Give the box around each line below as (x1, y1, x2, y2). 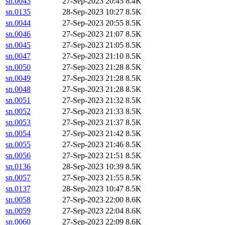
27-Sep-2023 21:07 (62, 30, 124, 39)
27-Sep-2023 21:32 (62, 96, 124, 105)
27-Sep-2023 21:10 (62, 52, 124, 61)
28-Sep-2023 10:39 (62, 162, 124, 171)
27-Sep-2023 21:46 (62, 140, 124, 149)
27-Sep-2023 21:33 (62, 107, 124, 116)
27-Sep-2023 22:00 (62, 195, 124, 204)
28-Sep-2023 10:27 (62, 8, 124, 17)
